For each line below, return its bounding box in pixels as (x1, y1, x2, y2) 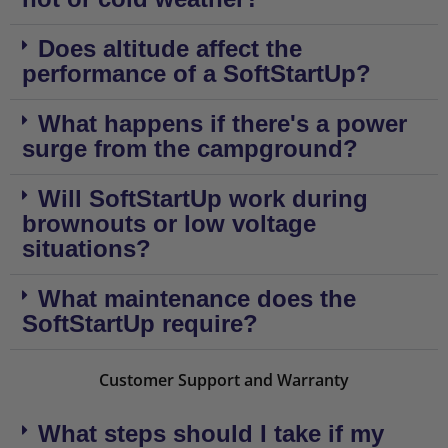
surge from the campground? (22, 135, 358, 162)
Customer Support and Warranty (99, 369, 349, 391)
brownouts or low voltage (22, 210, 316, 237)
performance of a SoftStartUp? (22, 60, 371, 87)
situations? (22, 235, 151, 262)
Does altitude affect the (38, 35, 302, 62)
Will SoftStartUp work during (38, 185, 368, 212)
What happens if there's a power (38, 110, 407, 137)
